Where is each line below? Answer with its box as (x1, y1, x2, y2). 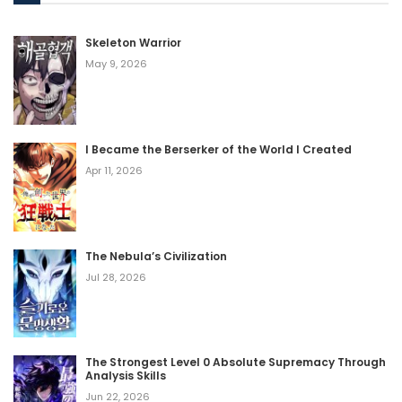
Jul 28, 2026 (85, 269, 146, 284)
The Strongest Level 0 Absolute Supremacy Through (85, 354, 386, 371)
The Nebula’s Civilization (85, 248, 227, 264)
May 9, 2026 (85, 56, 147, 71)
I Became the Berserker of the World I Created (85, 141, 352, 157)
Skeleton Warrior (85, 34, 181, 50)
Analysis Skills (85, 368, 166, 384)
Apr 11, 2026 (85, 162, 143, 178)
